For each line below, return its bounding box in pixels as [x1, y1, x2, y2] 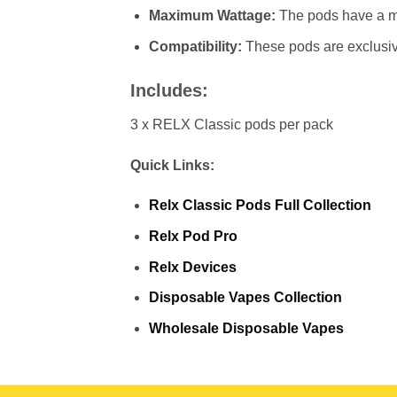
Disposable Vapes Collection [148, 290, 342, 306]
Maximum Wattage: [148, 8, 276, 24]
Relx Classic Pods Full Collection [148, 198, 371, 214]
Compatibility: [148, 38, 242, 54]
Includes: [130, 80, 208, 100]
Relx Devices [148, 259, 237, 275]
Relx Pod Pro [148, 228, 237, 244]
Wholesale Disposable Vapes [148, 320, 344, 336]
